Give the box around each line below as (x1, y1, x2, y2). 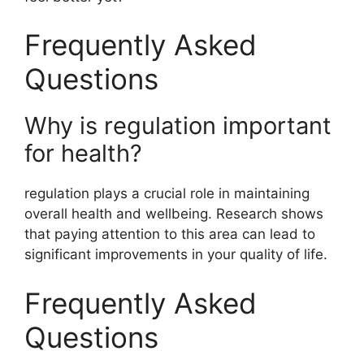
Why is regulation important (24, 111, 331, 141)
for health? (24, 139, 142, 168)
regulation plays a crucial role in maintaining (24, 185, 310, 202)
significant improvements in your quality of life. (24, 246, 327, 263)
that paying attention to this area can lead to (24, 226, 315, 243)
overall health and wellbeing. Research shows (24, 206, 323, 223)
